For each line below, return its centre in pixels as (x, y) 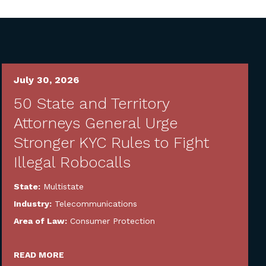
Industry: (34, 204)
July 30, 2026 (47, 80)
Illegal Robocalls (72, 162)
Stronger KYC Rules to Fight (112, 142)
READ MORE (39, 255)
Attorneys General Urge (96, 123)
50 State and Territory (92, 103)
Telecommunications (96, 204)
